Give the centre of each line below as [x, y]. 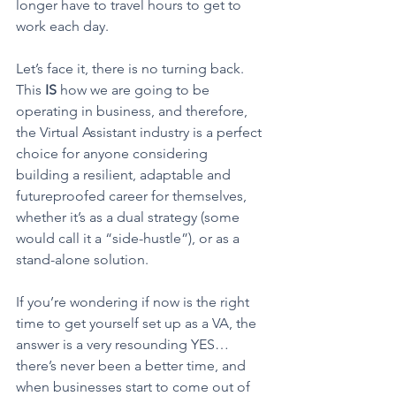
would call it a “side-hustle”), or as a [129, 239]
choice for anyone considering [114, 154]
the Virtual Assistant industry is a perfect [141, 133]
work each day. [64, 27]
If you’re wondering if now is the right [134, 302]
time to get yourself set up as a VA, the [138, 324]
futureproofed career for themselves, [133, 196]
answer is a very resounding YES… [124, 345]
